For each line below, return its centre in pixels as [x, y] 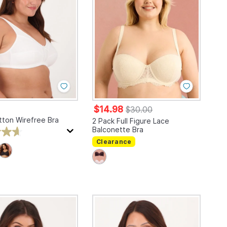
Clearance [114, 142]
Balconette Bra [118, 129]
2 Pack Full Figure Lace [131, 121]
